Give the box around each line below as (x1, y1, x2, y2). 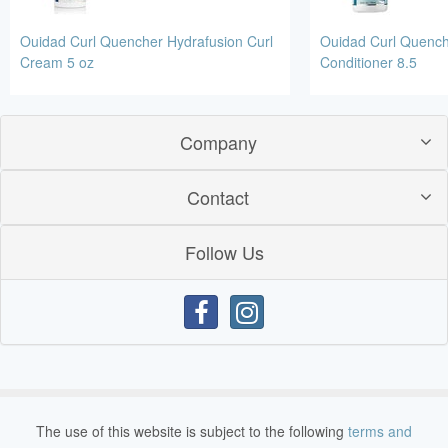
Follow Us (184, 239, 264, 266)
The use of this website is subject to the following (36, 421, 348, 442)
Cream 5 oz (20, 52, 94, 73)
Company (179, 129, 257, 156)
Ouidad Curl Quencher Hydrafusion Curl (20, 31, 273, 52)
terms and (348, 421, 412, 442)
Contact (187, 184, 249, 211)
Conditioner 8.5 (320, 52, 417, 73)
